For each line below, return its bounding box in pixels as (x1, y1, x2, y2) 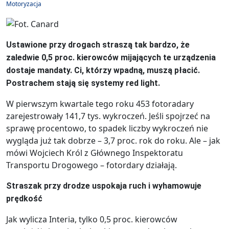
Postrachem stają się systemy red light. (6, 78, 160, 88)
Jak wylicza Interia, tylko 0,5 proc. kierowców (6, 214, 177, 225)
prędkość (6, 194, 42, 204)
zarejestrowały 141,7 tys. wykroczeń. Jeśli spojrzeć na (6, 110, 210, 122)
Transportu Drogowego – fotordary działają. (6, 159, 177, 171)
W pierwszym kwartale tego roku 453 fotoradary (6, 98, 194, 110)
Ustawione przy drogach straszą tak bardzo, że (6, 40, 190, 50)
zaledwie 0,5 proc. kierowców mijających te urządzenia (6, 53, 216, 63)
